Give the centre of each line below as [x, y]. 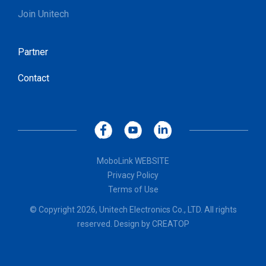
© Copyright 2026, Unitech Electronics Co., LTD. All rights [133, 210]
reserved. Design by [114, 224]
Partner [33, 52]
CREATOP [170, 224]
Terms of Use [133, 189]
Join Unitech [43, 14]
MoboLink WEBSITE [133, 161]
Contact [34, 78]
